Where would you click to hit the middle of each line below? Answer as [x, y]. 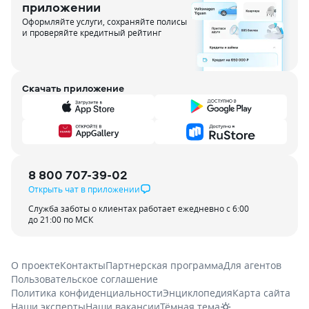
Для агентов [252, 265]
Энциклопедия [198, 292]
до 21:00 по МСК [61, 219]
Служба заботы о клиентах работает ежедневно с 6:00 [139, 208]
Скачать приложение [73, 88]
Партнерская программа [165, 265]
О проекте [36, 265]
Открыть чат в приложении [84, 189]
